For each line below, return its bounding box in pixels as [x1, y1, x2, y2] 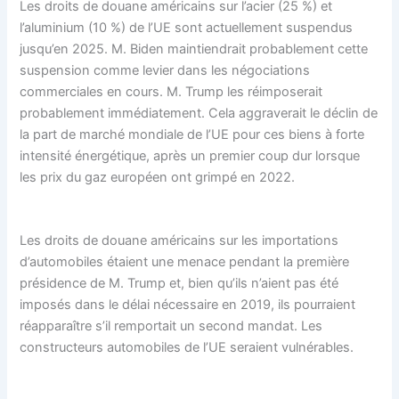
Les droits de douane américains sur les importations [20, 232, 339, 248]
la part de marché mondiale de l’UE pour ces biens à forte [20, 126, 365, 142]
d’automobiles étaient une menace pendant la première [20, 254, 350, 270]
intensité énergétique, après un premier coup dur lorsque [20, 147, 361, 164]
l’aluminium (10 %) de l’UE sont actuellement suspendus [20, 19, 354, 36]
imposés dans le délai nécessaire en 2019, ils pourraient [20, 297, 356, 313]
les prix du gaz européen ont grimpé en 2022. [20, 168, 296, 185]
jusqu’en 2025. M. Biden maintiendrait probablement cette [20, 40, 369, 57]
